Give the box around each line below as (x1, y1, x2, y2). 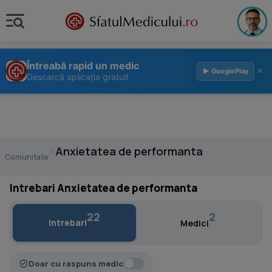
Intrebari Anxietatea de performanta (10, 181, 197, 195)
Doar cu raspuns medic (29, 257, 123, 269)
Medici (180, 217, 209, 229)
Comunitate (5, 152, 49, 162)
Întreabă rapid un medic (27, 59, 139, 72)
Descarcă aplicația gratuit (27, 72, 129, 82)
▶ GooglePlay (203, 66, 248, 75)
